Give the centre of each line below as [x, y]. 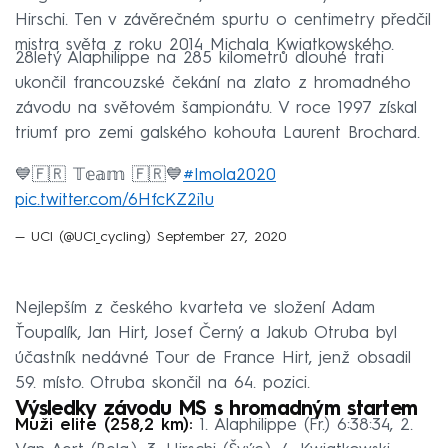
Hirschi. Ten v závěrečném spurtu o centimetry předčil [223, 20]
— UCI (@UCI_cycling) [86, 237]
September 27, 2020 [221, 237]
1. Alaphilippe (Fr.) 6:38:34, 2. [303, 425]
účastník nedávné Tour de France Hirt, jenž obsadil [213, 358]
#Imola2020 [229, 175]
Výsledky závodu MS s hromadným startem [216, 409]
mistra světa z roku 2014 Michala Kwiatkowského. [204, 45]
